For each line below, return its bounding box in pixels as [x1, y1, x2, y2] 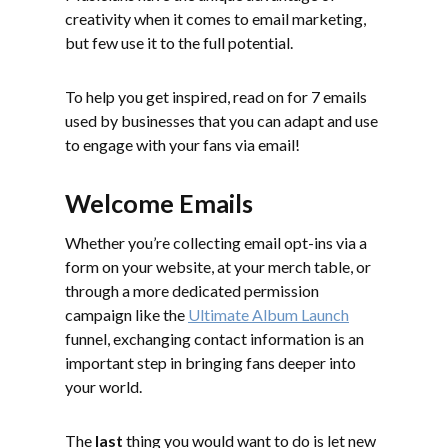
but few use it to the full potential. [65, 33, 293, 52]
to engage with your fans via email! [65, 135, 300, 154]
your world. [65, 377, 142, 396]
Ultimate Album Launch [188, 305, 349, 324]
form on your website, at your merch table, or [65, 257, 371, 276]
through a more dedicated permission [65, 281, 319, 300]
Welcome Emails [65, 188, 253, 218]
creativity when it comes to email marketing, [65, 9, 366, 28]
